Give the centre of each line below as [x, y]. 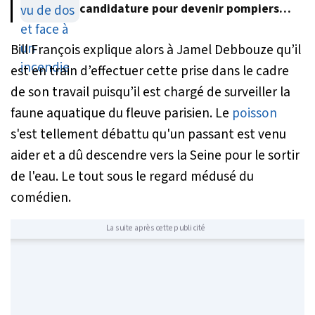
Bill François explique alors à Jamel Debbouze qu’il [156, 50]
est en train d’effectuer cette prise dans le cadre [150, 71]
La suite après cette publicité [155, 227]
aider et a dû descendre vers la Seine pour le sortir [155, 155]
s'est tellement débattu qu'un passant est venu [148, 134]
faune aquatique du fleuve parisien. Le [121, 113]
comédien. [41, 197]
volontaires [112, 25]
